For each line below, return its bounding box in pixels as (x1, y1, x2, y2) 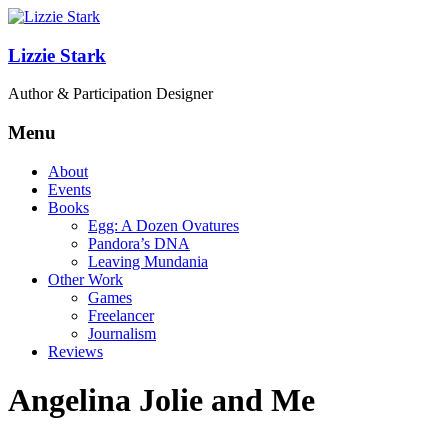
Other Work (48, 270, 123, 288)
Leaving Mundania (88, 252, 208, 270)
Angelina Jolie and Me (8, 382, 315, 419)
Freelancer (88, 306, 154, 324)
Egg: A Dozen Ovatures (88, 216, 239, 234)
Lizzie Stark (8, 44, 106, 66)
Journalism (88, 324, 156, 342)
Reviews (48, 342, 103, 360)
